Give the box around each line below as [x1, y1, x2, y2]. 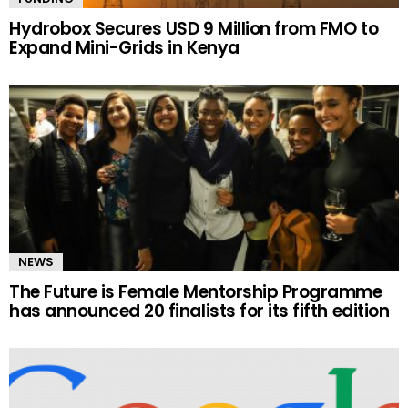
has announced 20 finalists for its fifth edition [9, 299, 390, 324]
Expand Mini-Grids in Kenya [9, 36, 240, 61]
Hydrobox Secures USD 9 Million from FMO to [9, 16, 379, 42]
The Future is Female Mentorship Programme [9, 280, 382, 305]
